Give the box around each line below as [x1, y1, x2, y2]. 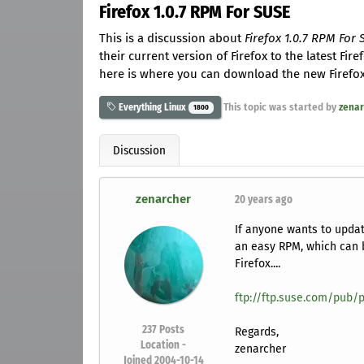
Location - [141, 339, 187, 352]
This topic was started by [220, 101, 339, 114]
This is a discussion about [99, 30, 245, 45]
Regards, [234, 325, 279, 340]
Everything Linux [116, 101, 186, 113]
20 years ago [234, 193, 292, 206]
